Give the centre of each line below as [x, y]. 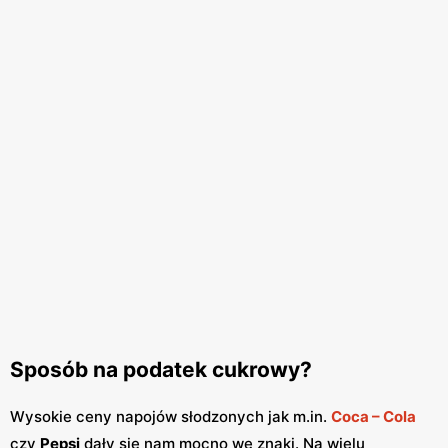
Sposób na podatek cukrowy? [161, 370]
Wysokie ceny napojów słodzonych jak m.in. [170, 416]
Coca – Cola [373, 416]
